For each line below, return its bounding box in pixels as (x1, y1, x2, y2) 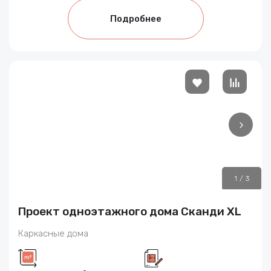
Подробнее (109, 13, 162, 25)
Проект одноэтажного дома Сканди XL (18, 204, 241, 219)
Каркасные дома (18, 228, 88, 240)
